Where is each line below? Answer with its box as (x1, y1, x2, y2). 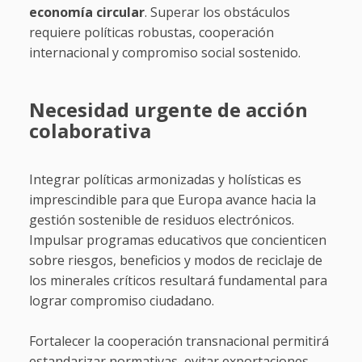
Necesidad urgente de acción (28, 96, 308, 124)
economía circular (28, 3, 145, 22)
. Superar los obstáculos (144, 3, 290, 22)
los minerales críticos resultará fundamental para (28, 271, 327, 290)
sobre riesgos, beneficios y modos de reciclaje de (28, 251, 322, 270)
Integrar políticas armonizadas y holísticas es (28, 170, 301, 189)
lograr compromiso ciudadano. (28, 292, 214, 310)
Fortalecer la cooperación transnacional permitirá (28, 332, 329, 351)
